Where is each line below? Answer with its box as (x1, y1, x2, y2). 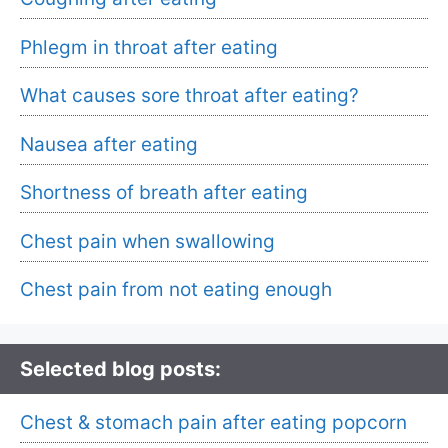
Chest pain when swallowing (20, 229, 275, 253)
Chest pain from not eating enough (20, 278, 332, 302)
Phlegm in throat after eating (20, 35, 278, 59)
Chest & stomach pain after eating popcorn (20, 411, 407, 435)
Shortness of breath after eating (20, 181, 308, 205)
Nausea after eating (20, 132, 198, 156)
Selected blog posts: (20, 357, 221, 382)
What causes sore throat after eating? (20, 84, 359, 108)
